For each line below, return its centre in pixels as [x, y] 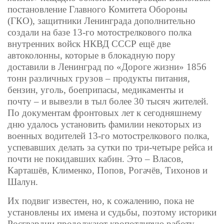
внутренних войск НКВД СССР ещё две [89, 44]
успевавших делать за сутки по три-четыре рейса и [110, 147]
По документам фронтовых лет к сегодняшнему [105, 113]
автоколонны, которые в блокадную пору [91, 55]
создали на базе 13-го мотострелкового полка [99, 32]
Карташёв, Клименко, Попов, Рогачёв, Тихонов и [107, 170]
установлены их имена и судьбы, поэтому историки [112, 212]
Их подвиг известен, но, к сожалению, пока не [101, 201]
